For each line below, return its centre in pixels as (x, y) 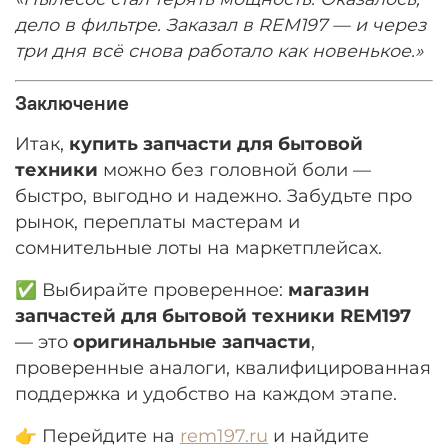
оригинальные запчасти (192, 341)
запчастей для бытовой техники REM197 (213, 315)
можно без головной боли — (234, 169)
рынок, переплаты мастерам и (157, 221)
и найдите (318, 435)
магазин (328, 289)
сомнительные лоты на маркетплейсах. (198, 247)
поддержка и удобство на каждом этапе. (206, 393)
